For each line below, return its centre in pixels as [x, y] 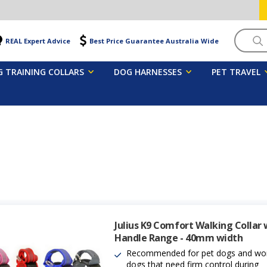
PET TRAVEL [236, 72]
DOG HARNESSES [148, 72]
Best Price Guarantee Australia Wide [154, 41]
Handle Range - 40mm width [179, 237]
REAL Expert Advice [38, 41]
